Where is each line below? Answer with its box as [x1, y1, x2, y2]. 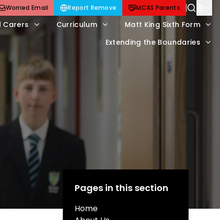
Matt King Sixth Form [125, 20, 200, 29]
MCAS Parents [136, 3, 180, 12]
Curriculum [56, 20, 97, 29]
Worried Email [5, 3, 49, 12]
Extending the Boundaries [105, 37, 200, 47]
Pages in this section [75, 182, 168, 194]
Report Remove [68, 3, 117, 12]
